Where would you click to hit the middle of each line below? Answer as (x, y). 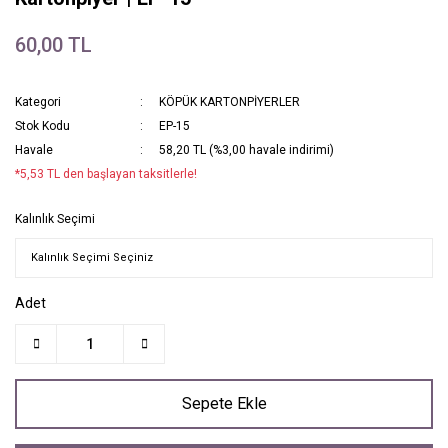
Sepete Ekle (224, 403)
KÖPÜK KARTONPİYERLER (230, 101)
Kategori (38, 101)
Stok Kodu (42, 125)
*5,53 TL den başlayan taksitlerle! (106, 173)
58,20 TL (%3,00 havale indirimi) (247, 149)
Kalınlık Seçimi (55, 218)
